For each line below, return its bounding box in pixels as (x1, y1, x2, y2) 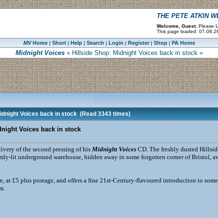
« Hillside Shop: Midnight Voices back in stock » (64, 49, 203, 56)
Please (198, 23, 214, 29)
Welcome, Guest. (156, 23, 199, 29)
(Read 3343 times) (76, 110, 130, 117)
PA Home (171, 40, 195, 46)
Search (86, 40, 104, 46)
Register (127, 40, 149, 46)
